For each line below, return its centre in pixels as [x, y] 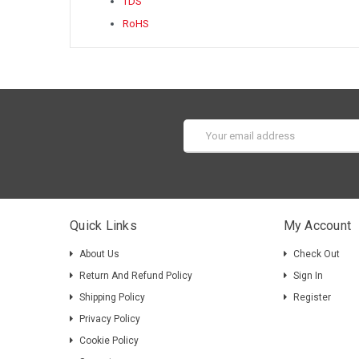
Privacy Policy [110, 319]
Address [204, 142]
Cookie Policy [109, 340]
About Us [99, 254]
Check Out [316, 254]
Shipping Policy [112, 297]
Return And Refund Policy [136, 275]
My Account [317, 225]
